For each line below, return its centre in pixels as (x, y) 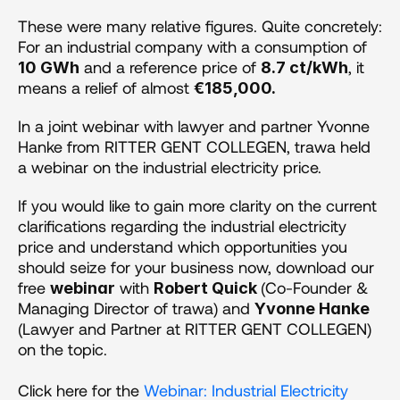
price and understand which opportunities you (183, 246)
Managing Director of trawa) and (136, 308)
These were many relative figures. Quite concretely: (200, 26)
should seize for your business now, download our (196, 267)
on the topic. (65, 349)
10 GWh (49, 67)
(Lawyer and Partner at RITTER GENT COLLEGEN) (195, 329)
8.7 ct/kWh (304, 67)
